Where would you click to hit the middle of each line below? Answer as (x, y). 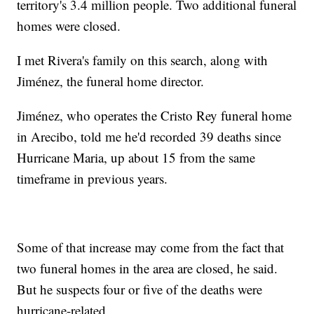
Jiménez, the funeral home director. (111, 81)
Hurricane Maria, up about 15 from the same (136, 158)
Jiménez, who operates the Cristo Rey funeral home (155, 116)
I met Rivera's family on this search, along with (143, 60)
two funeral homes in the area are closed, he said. (148, 268)
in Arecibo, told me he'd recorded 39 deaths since (149, 137)
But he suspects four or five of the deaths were (140, 289)
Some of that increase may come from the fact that (151, 247)
